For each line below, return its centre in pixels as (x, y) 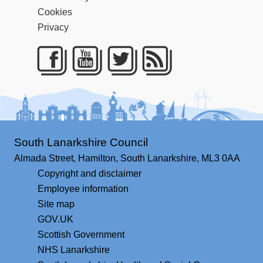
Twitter (150, 90)
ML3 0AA (221, 159)
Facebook (94, 90)
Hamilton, (98, 159)
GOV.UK (55, 220)
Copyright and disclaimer (90, 174)
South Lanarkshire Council (81, 143)
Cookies (55, 12)
